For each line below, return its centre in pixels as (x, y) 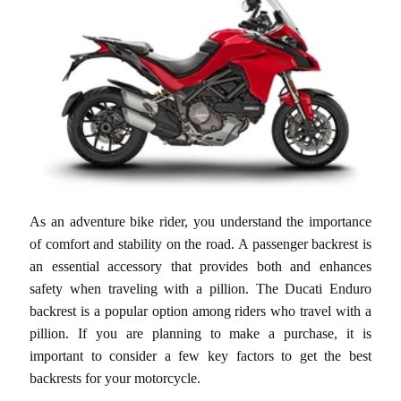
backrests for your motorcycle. (115, 379)
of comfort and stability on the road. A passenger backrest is (200, 244)
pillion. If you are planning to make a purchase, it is (200, 334)
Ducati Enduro (328, 289)
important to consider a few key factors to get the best (200, 356)
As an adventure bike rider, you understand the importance (200, 222)
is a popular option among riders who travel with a (226, 311)
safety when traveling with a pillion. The (158, 289)
